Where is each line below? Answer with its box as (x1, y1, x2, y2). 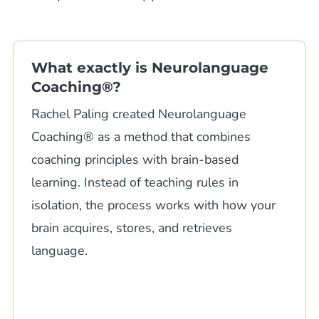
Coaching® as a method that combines (31, 127, 251, 145)
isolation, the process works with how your (31, 196, 276, 214)
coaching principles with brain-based (31, 150, 239, 168)
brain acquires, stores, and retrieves (31, 219, 233, 236)
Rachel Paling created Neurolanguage (31, 105, 247, 122)
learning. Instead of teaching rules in (31, 173, 239, 191)
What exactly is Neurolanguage (31, 58, 269, 76)
